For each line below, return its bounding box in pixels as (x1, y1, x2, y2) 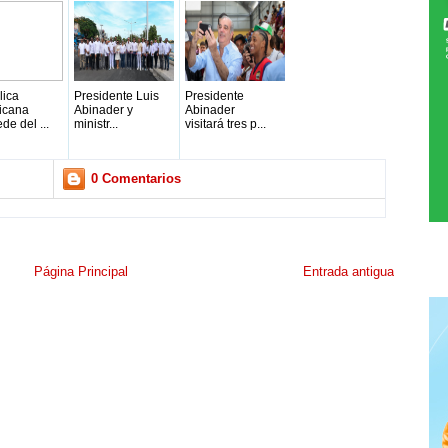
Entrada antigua (303, 264, 394, 279)
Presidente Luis (74, 89, 159, 103)
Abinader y (74, 103, 133, 117)
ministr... (74, 117, 118, 131)
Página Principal (33, 264, 128, 279)
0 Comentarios (91, 171, 181, 186)
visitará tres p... (185, 117, 266, 131)
